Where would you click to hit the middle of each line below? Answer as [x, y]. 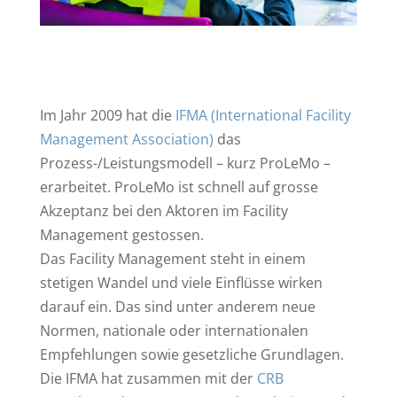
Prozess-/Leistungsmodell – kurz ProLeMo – [185, 163]
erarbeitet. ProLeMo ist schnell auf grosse [179, 187]
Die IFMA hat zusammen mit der [148, 379]
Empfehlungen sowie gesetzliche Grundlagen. [191, 355]
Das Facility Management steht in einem [172, 259]
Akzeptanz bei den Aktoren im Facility [163, 211]
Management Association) [126, 140]
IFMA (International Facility [263, 116]
